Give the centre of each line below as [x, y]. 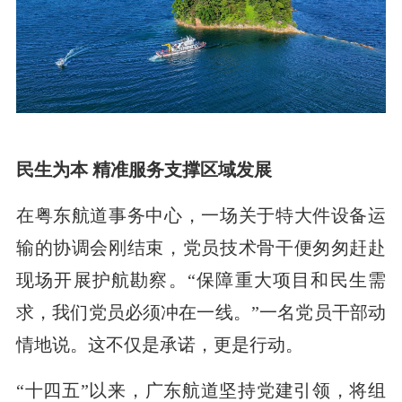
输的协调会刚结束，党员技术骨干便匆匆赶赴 [201, 247]
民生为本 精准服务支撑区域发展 [144, 169]
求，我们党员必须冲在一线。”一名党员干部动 [201, 312]
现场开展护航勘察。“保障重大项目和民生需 [201, 280]
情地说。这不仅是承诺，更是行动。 [159, 344]
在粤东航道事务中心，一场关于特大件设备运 [201, 215]
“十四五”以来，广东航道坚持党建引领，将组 [201, 390]
